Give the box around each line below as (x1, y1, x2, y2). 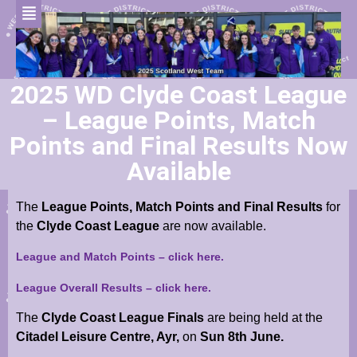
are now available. (163, 218, 266, 233)
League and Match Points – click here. (16, 250, 224, 264)
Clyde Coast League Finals (41, 311, 207, 325)
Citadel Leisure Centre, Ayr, (16, 330, 182, 344)
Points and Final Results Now (9, 130, 348, 161)
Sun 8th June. (197, 330, 284, 344)
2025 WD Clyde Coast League (10, 79, 347, 110)
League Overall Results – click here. (16, 280, 211, 294)
